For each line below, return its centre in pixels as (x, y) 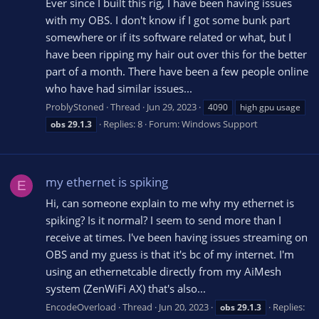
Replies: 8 (123, 124)
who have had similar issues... (119, 89)
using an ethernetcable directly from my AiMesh (163, 271)
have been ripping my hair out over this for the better (176, 54)
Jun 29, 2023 (172, 106)
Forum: (165, 124)
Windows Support (220, 124)
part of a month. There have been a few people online (177, 72)
